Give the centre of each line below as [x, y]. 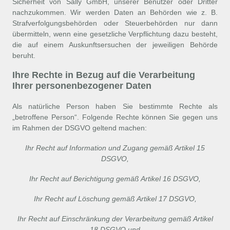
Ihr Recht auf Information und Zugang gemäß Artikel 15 [115, 148]
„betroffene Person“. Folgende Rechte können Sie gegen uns [115, 117]
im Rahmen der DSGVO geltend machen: [80, 128]
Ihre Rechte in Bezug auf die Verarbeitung [104, 75]
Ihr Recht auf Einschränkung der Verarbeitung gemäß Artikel [115, 219]
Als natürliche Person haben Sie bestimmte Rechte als [115, 106]
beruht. [24, 55]
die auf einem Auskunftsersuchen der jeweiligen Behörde [115, 45]
